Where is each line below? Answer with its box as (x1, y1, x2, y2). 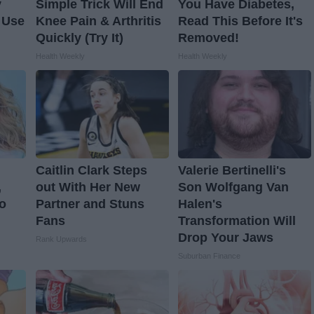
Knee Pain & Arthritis (35, 14, 161, 29)
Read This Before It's (177, 14, 303, 29)
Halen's (177, 197, 222, 212)
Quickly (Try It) (35, 31, 123, 46)
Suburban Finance (177, 252, 240, 261)
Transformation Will (177, 214, 296, 228)
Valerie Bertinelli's (177, 163, 286, 178)
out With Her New (35, 180, 140, 195)
